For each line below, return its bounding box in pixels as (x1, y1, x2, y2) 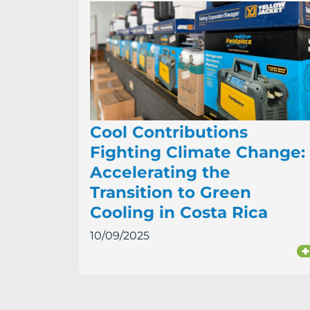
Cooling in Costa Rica (90, 203, 268, 223)
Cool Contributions (90, 122, 248, 143)
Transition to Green (90, 183, 251, 203)
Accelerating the (90, 163, 230, 183)
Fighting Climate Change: (90, 143, 305, 163)
